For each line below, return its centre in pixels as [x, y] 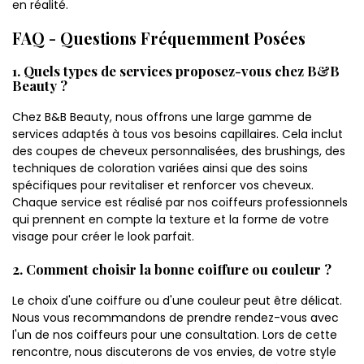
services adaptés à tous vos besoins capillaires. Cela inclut [178, 134]
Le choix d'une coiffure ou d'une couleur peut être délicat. [177, 301]
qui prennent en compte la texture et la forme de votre [171, 220]
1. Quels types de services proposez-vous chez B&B [176, 71]
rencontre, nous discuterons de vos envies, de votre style [174, 352]
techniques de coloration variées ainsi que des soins [160, 169]
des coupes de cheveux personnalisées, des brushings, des [179, 152]
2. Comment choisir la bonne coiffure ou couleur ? [172, 269]
